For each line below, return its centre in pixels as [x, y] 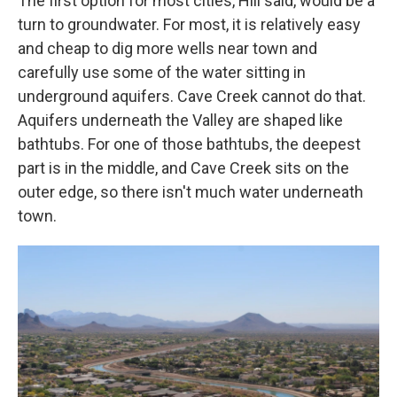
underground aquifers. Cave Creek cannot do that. [192, 96]
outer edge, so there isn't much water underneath [191, 191]
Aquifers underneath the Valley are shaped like [180, 120]
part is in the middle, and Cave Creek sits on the [183, 167]
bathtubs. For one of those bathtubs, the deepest [189, 144]
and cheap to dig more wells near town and [167, 48]
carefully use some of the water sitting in [162, 72]
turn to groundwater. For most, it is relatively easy [189, 24]
